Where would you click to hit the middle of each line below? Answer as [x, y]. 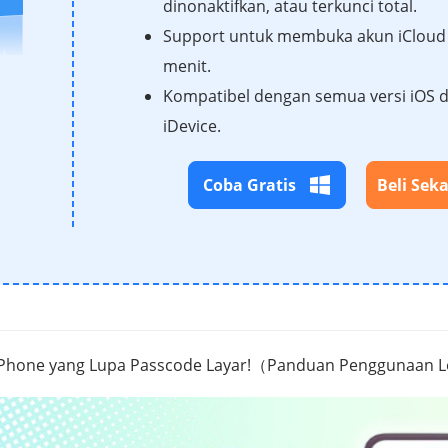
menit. [187, 65]
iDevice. [192, 125]
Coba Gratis [249, 184]
